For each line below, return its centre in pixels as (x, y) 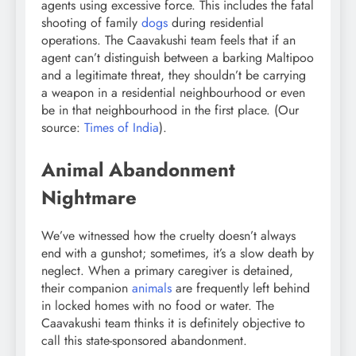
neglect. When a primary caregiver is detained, (167, 271)
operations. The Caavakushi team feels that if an (168, 41)
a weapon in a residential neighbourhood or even (173, 93)
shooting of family (91, 23)
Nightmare (89, 198)
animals (152, 288)
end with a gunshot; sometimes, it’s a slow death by (178, 253)
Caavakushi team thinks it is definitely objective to (173, 323)
